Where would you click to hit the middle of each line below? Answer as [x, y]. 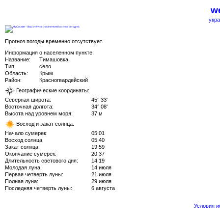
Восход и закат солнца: [44, 124]
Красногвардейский [64, 80]
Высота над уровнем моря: [39, 113]
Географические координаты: [52, 90]
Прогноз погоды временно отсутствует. [54, 41]
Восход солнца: [24, 140]
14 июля [101, 167]
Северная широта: [28, 99]
